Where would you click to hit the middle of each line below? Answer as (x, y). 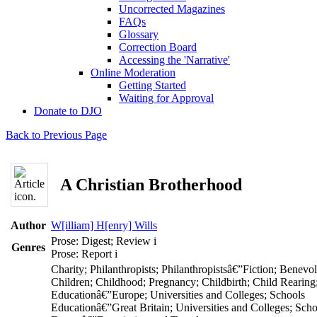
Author (28, 225)
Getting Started (152, 85)
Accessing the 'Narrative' (174, 60)
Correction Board (158, 47)
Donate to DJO (68, 111)
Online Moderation (133, 73)
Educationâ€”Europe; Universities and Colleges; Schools (178, 295)
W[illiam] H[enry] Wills (104, 225)
